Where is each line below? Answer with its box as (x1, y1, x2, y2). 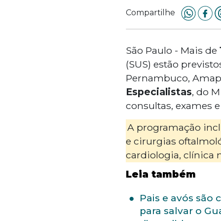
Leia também (125, 168, 196, 180)
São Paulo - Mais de (125, 44, 220, 56)
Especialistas (125, 85, 192, 98)
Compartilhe (125, 7, 175, 17)
